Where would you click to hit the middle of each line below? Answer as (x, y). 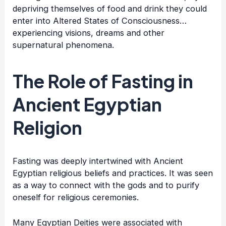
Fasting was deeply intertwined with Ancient (98, 161)
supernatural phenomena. (64, 45)
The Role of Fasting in (103, 81)
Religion (48, 127)
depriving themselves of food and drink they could (110, 8)
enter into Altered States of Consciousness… (100, 20)
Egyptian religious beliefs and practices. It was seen (113, 173)
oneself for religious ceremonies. (76, 197)
